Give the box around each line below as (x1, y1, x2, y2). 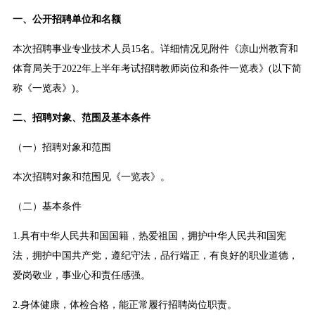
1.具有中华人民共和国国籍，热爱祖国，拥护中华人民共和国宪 (12, 231, 286, 242)
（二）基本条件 (12, 201, 82, 212)
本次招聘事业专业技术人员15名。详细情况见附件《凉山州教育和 (12, 44, 298, 55)
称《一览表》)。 (12, 83, 85, 94)
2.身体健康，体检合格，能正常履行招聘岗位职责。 (12, 300, 237, 311)
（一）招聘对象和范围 (12, 142, 111, 153)
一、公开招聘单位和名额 (12, 14, 121, 25)
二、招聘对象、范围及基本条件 (12, 112, 150, 124)
